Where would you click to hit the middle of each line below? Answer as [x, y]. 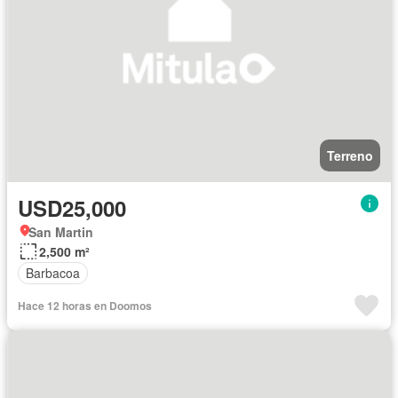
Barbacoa [53, 273]
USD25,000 [72, 207]
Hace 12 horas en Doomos [85, 305]
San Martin [61, 231]
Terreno [350, 155]
